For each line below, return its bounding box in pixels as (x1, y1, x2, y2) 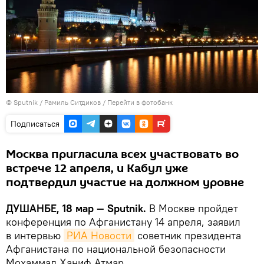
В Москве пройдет (149, 201, 238, 215)
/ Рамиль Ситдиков (39, 97, 101, 107)
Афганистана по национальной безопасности (6, 242, 226, 256)
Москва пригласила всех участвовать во (6, 146, 239, 163)
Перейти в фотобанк (107, 97, 173, 107)
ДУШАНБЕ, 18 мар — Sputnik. (6, 201, 149, 215)
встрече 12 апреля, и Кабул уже (6, 160, 188, 177)
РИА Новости (67, 228, 131, 242)
